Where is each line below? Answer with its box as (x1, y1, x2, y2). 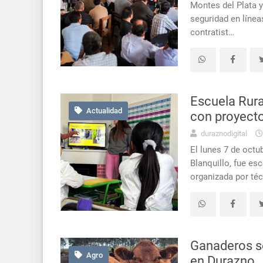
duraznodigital (199, 129, 247, 138)
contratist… (190, 26, 234, 38)
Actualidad (84, 106, 122, 116)
